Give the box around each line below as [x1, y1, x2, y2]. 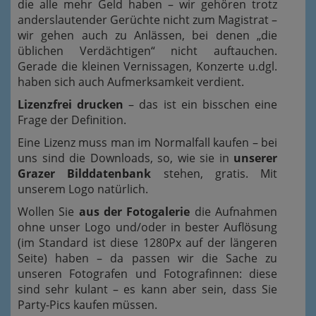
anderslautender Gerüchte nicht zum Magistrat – [18, 12, 277, 28]
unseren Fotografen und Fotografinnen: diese [18, 266, 277, 281]
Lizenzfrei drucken [18, 97, 124, 112]
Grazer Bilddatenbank [18, 166, 152, 181]
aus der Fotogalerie [78, 204, 190, 219]
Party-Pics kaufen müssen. [18, 297, 157, 312]
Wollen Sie [18, 204, 79, 219]
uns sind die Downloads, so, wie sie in [18, 150, 233, 166]
